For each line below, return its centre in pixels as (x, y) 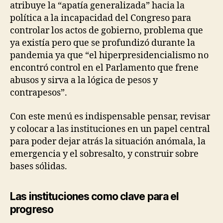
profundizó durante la (149, 43)
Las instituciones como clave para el (95, 196)
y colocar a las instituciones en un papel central (110, 129)
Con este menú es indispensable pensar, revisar (110, 116)
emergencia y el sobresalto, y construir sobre (104, 154)
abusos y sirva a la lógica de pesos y (84, 81)
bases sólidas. (40, 166)
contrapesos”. (39, 93)
